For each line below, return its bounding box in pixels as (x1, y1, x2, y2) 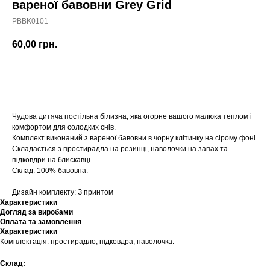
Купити (120, 73, 150, 83)
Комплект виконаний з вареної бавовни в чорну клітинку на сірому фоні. (12, 134, 257, 143)
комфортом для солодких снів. (12, 123, 116, 132)
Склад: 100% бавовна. (12, 166, 88, 175)
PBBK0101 (12, 17, 48, 25)
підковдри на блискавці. (12, 155, 92, 165)
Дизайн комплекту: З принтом (12, 188, 113, 197)
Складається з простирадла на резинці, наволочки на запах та (12, 145, 228, 154)
